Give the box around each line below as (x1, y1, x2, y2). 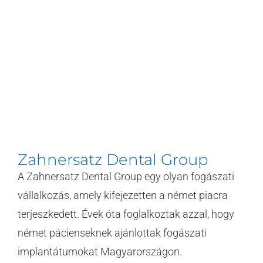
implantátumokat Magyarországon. (18, 245, 182, 258)
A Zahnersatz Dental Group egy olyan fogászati (18, 170, 234, 183)
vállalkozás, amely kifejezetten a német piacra (18, 188, 228, 201)
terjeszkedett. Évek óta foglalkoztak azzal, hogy (18, 207, 234, 220)
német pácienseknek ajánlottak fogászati (18, 226, 207, 239)
